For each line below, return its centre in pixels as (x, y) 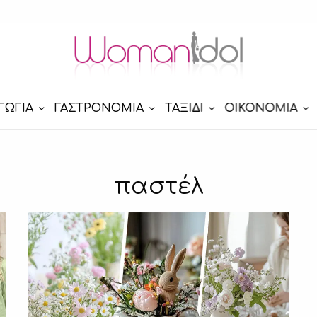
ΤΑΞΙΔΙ (184, 109)
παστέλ (158, 186)
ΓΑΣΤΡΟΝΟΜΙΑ (99, 109)
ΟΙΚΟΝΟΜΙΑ (261, 109)
